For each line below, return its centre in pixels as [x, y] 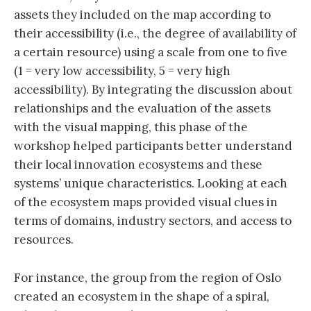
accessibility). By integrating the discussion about [153, 90]
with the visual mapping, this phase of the [131, 127]
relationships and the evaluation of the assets [142, 109]
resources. [44, 240]
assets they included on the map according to [142, 15]
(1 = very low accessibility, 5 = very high [122, 71]
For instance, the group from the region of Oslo [148, 277]
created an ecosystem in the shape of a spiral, [142, 296]
